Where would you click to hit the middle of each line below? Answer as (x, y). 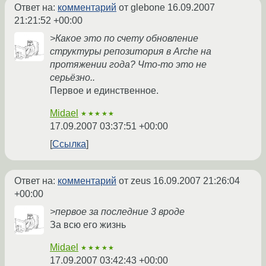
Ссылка (69, 144)
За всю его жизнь (88, 225)
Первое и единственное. (104, 91)
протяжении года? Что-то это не (128, 65)
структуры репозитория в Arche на (131, 52)
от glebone (142, 8)
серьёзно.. (72, 78)
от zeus (135, 181)
